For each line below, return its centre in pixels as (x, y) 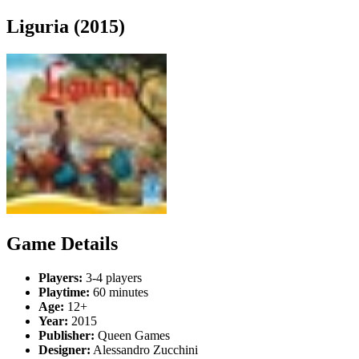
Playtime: (64, 292)
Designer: (65, 349)
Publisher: (67, 335)
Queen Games (132, 335)
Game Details (62, 243)
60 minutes (119, 292)
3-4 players (112, 277)
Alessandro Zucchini (144, 349)
